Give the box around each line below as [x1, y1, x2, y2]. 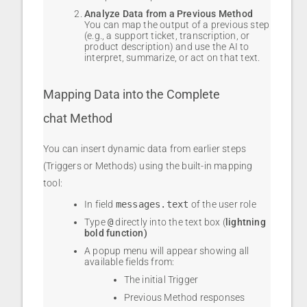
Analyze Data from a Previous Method [84, 8, 253, 19]
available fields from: [84, 256, 175, 267]
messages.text [115, 198, 189, 210]
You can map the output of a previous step [84, 19, 270, 30]
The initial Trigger [123, 273, 199, 285]
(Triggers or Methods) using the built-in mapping [43, 160, 253, 171]
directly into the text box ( [115, 216, 226, 228]
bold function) [84, 227, 147, 238]
